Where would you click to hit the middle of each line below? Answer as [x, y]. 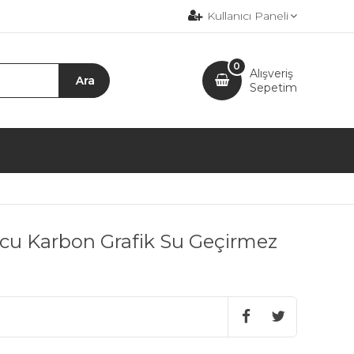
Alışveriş [271, 73]
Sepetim [273, 88]
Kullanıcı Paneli [248, 16]
